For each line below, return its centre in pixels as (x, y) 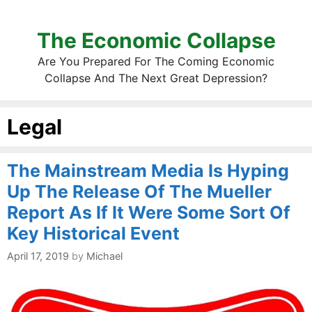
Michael (104, 256)
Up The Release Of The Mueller (139, 192)
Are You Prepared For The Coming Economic (156, 61)
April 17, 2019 (38, 256)
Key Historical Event (93, 233)
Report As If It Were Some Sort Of (149, 212)
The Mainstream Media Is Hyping (148, 171)
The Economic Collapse (156, 40)
